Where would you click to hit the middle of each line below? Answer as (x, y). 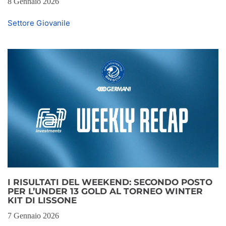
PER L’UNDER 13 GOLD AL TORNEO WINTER (105, 191)
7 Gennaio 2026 (33, 216)
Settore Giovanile (39, 23)
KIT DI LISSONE (42, 201)
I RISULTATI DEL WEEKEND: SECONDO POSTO (110, 182)
